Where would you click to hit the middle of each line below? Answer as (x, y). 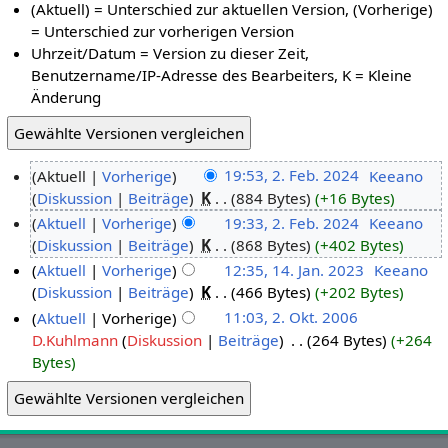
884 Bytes (271, 197)
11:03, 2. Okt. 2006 (290, 317)
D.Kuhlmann (75, 339)
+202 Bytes (360, 292)
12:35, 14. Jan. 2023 (293, 270)
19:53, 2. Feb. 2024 (291, 175)
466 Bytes (271, 292)
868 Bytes (271, 244)
